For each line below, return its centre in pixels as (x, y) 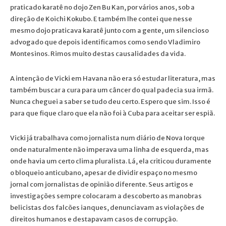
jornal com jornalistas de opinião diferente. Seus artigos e (102, 184)
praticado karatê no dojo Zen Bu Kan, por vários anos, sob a (102, 7)
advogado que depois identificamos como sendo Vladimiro (105, 42)
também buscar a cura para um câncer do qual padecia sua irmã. (112, 90)
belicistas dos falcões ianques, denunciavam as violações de (107, 207)
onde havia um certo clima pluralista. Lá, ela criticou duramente (111, 161)
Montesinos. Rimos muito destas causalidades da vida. (98, 53)
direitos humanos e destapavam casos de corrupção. (94, 219)
